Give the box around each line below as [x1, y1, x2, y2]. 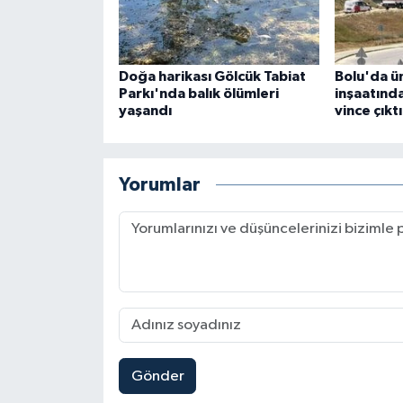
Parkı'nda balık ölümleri [118, 86, 279, 102]
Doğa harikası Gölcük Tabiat [118, 69, 306, 85]
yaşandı [118, 103, 172, 119]
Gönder [130, 368, 184, 384]
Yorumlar [118, 175, 201, 194]
